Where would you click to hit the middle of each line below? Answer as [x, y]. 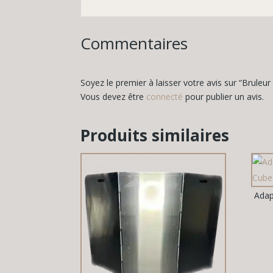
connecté [165, 96]
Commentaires [134, 43]
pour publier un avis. [223, 96]
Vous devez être [113, 96]
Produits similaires [155, 136]
